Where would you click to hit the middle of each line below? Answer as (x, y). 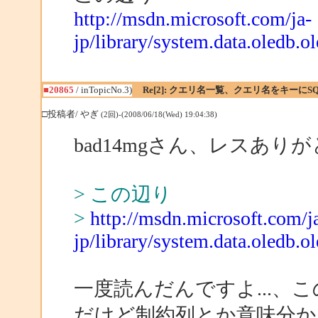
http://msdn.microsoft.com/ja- (192, 18)
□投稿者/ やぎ (71, 114)
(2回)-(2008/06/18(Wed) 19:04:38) (159, 114)
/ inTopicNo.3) (103, 90)
